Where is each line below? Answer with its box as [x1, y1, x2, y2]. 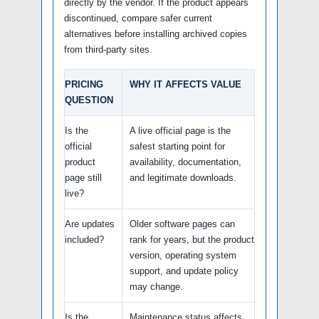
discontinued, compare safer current [64, 12, 212, 23]
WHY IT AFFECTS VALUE [130, 78, 241, 90]
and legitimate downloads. [130, 172, 236, 183]
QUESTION [65, 94, 113, 105]
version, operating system [130, 249, 236, 261]
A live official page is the [130, 125, 231, 136]
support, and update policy [130, 265, 239, 276]
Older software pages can [130, 218, 235, 229]
